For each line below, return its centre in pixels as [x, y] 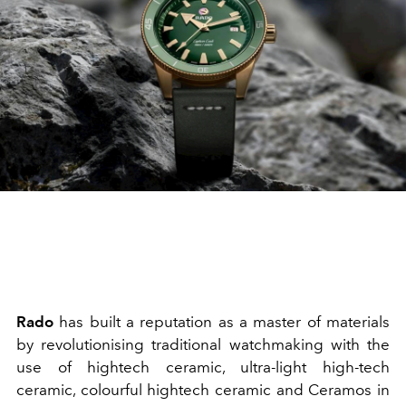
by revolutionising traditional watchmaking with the [203, 344]
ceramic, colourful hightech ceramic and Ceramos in [203, 389]
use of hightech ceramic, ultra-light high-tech [203, 367]
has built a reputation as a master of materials [222, 321]
